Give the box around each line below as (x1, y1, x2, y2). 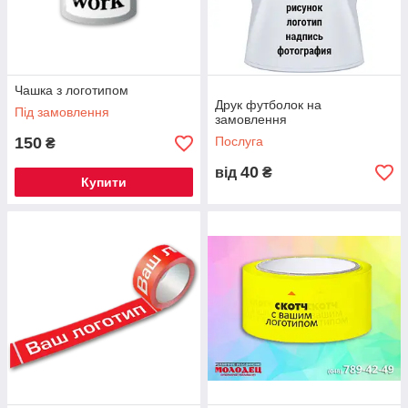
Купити (81, 175, 127, 190)
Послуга (215, 134, 263, 149)
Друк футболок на (215, 97, 321, 113)
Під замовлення (15, 105, 109, 120)
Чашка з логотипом (15, 83, 128, 98)
